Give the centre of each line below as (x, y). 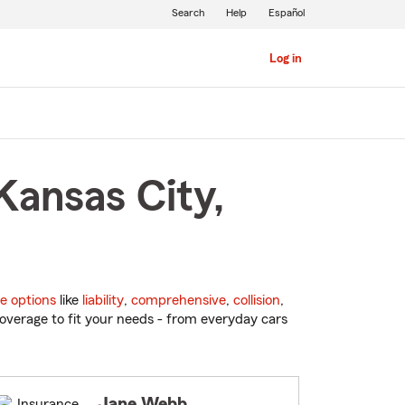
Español (286, 13)
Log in (285, 59)
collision (257, 301)
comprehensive (179, 301)
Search (188, 13)
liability (103, 301)
